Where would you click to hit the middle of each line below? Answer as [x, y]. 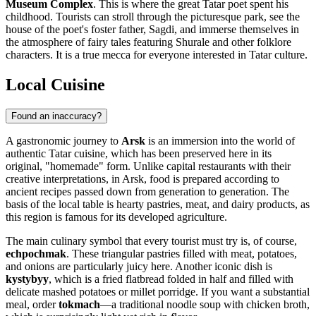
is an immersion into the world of [220, 141]
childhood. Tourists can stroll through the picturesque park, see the [153, 17]
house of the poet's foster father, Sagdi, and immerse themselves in [152, 30]
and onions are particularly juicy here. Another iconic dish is [139, 267]
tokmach [79, 305]
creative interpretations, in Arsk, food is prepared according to [142, 179]
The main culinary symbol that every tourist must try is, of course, [151, 241]
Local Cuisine [55, 85]
